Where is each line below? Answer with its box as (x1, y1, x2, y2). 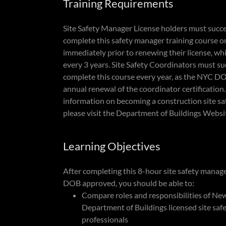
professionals (81, 214, 128, 224)
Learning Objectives (63, 139, 160, 153)
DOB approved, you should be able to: (63, 178, 194, 188)
